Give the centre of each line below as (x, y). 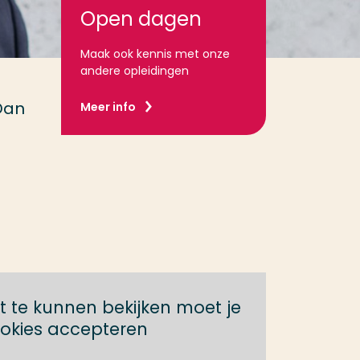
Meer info (108, 107)
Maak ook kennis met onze (155, 54)
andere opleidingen (135, 71)
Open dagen (141, 19)
